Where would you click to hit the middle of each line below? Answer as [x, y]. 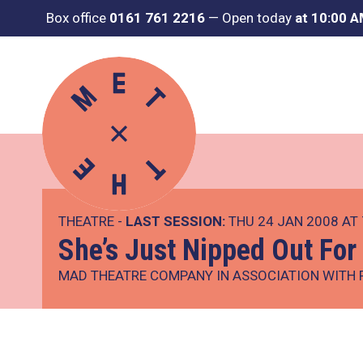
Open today [258, 18]
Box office [78, 18]
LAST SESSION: [175, 221]
